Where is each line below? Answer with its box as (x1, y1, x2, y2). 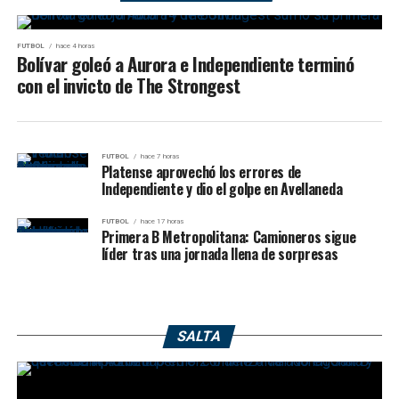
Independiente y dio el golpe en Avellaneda (101, 177, 343, 199)
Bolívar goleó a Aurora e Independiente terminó (16, 49, 354, 77)
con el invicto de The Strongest (16, 70, 240, 99)
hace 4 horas (55, 41, 94, 50)
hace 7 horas (140, 151, 179, 160)
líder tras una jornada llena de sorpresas (101, 242, 338, 265)
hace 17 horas (140, 216, 183, 225)
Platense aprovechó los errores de (101, 160, 302, 183)
